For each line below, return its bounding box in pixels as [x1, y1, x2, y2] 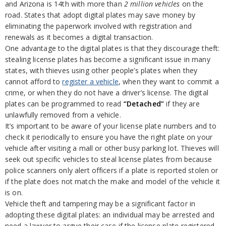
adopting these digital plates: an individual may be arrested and [5, 210, 214, 219]
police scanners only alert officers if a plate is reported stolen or [5, 165, 218, 175]
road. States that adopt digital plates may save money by [5, 10, 195, 20]
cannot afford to [5, 77, 63, 86]
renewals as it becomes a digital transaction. [5, 32, 153, 42]
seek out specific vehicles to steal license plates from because [5, 154, 212, 164]
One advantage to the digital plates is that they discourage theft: [5, 43, 220, 53]
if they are [164, 99, 200, 108]
